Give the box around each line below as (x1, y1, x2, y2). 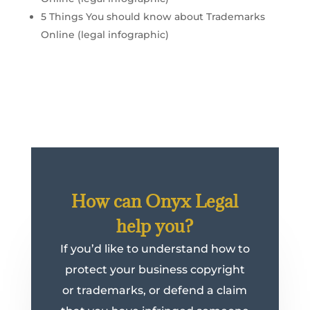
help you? (116, 214, 194, 237)
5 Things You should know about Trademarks (40, 10, 265, 23)
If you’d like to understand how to (60, 241, 250, 255)
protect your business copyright (64, 262, 245, 276)
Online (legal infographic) (40, 28, 169, 41)
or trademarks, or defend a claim (62, 283, 248, 297)
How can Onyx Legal (71, 189, 239, 212)
